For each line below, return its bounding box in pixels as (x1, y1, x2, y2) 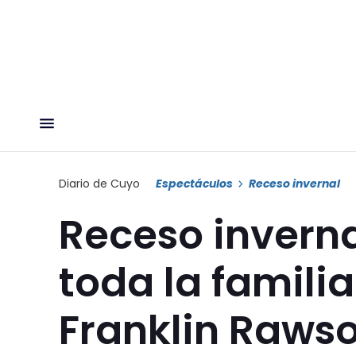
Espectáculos (156, 175, 233, 192)
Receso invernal (249, 175, 340, 192)
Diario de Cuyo (59, 175, 140, 192)
